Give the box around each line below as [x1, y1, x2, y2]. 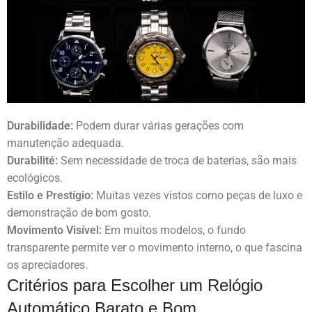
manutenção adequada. [7, 136, 124, 150]
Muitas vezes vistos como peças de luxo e [93, 189, 302, 203]
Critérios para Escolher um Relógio [7, 276, 263, 295]
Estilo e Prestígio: [7, 189, 93, 203]
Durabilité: [7, 154, 58, 168]
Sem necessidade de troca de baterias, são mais [58, 154, 297, 168]
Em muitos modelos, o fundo [102, 224, 246, 237]
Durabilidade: [7, 119, 73, 133]
